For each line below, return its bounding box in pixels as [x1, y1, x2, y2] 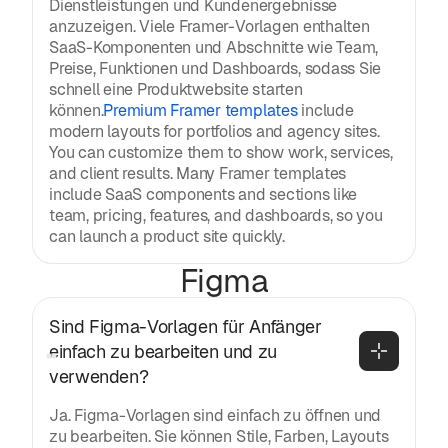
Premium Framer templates [103, 99, 298, 121]
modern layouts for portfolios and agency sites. [49, 120, 380, 142]
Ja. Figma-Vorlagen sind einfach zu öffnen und [49, 404, 382, 426]
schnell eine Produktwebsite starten [49, 78, 303, 100]
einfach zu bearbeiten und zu [49, 339, 277, 363]
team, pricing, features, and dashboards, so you [49, 204, 383, 226]
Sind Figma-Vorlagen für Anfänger [49, 314, 322, 338]
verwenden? [49, 364, 149, 388]
